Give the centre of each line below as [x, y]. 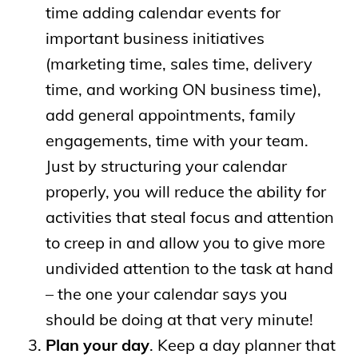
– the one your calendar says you [166, 293]
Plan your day [97, 344]
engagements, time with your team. [177, 140]
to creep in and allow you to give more [185, 242]
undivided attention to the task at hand [189, 268]
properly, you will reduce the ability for [185, 191]
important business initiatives [155, 38]
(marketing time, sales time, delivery [179, 63]
